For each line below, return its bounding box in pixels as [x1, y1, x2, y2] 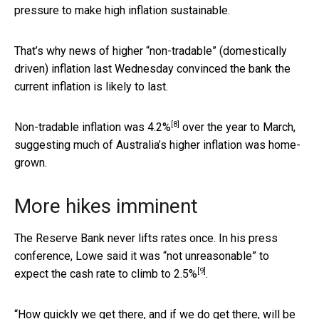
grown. [14, 155, 47, 169]
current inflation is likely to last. [14, 79, 168, 93]
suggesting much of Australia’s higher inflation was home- [14, 137, 300, 152]
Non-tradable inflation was [14, 120, 147, 134]
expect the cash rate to [14, 266, 131, 281]
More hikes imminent [14, 194, 198, 218]
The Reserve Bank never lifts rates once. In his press [14, 231, 278, 245]
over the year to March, [179, 120, 296, 134]
